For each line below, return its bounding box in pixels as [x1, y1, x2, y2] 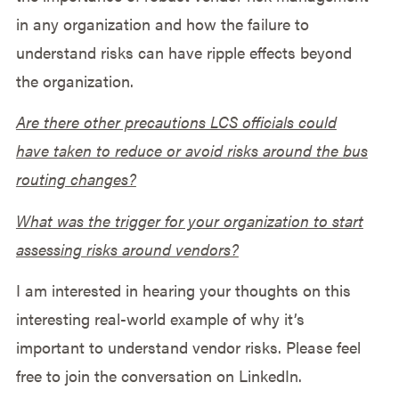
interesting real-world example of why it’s [15, 307, 305, 330]
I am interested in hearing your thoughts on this [15, 279, 351, 302]
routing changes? [15, 167, 136, 191]
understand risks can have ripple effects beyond [15, 41, 352, 64]
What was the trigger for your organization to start [15, 208, 363, 232]
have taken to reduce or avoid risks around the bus [15, 139, 368, 162]
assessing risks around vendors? [15, 237, 239, 260]
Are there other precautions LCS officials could [15, 110, 337, 134]
